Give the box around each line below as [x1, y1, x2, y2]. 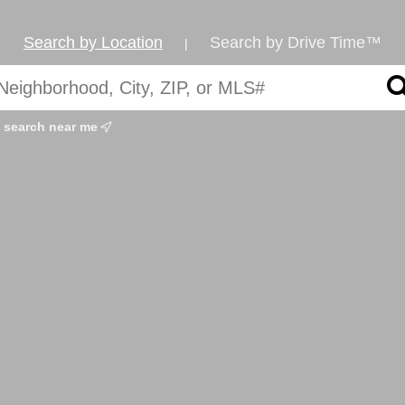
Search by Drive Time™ [210, 33, 381, 52]
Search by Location [24, 33, 163, 52]
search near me [4, 119, 101, 135]
